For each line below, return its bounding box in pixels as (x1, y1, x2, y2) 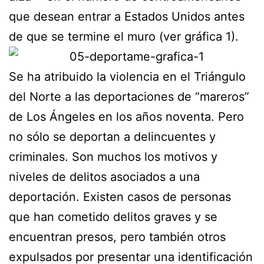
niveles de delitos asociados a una (9, 169, 200, 184)
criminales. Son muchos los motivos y (9, 149, 217, 164)
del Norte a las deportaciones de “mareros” (9, 89, 249, 104)
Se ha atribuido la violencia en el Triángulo (9, 69, 246, 84)
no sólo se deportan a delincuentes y (9, 129, 216, 144)
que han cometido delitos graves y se (9, 209, 217, 224)
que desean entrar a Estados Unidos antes (9, 9, 245, 24)
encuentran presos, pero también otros (9, 229, 226, 244)
